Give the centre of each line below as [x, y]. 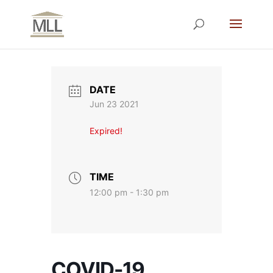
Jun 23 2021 [114, 104]
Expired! [106, 131]
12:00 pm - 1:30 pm [129, 192]
